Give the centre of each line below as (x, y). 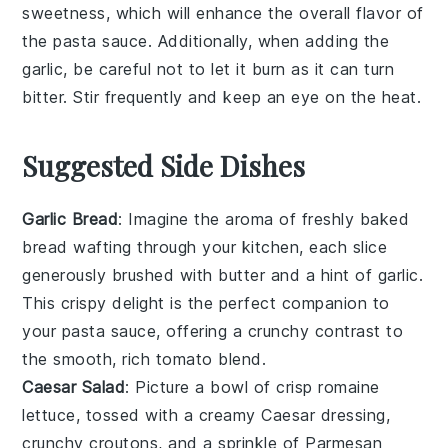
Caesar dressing (323, 414)
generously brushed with (120, 274)
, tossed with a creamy (168, 414)
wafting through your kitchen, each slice (227, 246)
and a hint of (321, 274)
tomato (184, 358)
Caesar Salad (74, 386)
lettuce (49, 414)
